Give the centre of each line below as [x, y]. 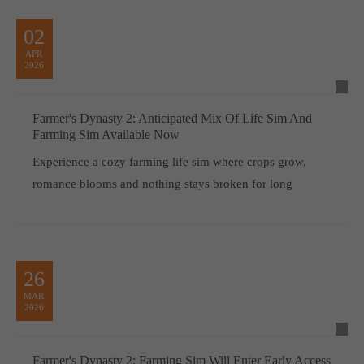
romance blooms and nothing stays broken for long [162, 183]
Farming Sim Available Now [106, 134]
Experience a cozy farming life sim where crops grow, [169, 161]
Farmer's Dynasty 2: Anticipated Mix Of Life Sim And [172, 118]
